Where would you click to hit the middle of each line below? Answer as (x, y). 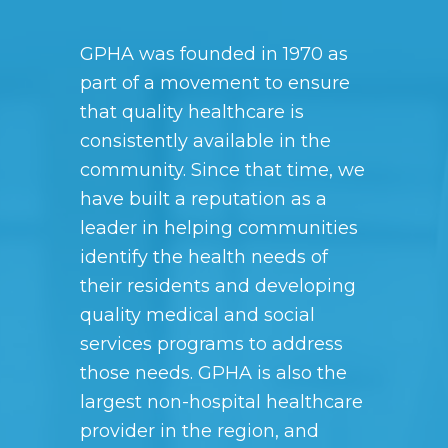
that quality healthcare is (192, 112)
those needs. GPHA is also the (213, 373)
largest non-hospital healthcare (221, 402)
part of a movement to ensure (215, 83)
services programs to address (211, 344)
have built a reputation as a (203, 199)
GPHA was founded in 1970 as (214, 54)
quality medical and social (197, 315)
